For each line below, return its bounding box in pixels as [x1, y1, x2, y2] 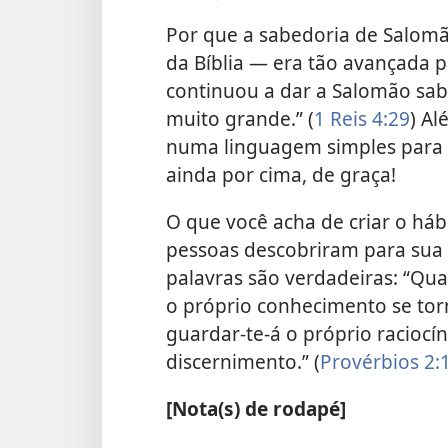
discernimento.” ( [166, 348, 320, 376]
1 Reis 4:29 [314, 104, 410, 132]
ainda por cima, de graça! [166, 160, 396, 188]
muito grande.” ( [166, 104, 314, 132]
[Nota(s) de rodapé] [166, 395, 346, 423]
